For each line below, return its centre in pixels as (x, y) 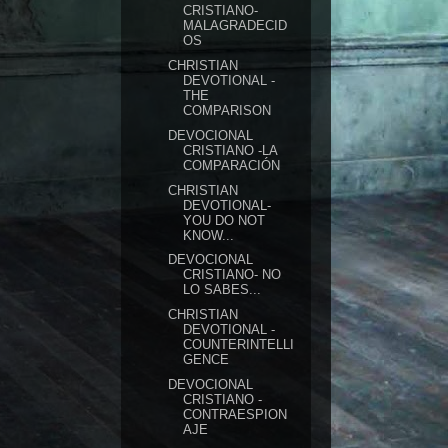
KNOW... (209, 235)
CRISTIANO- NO (232, 275)
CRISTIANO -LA (230, 150)
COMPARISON (227, 110)
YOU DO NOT (224, 220)
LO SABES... (222, 290)
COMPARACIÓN (232, 165)
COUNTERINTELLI (239, 344)
